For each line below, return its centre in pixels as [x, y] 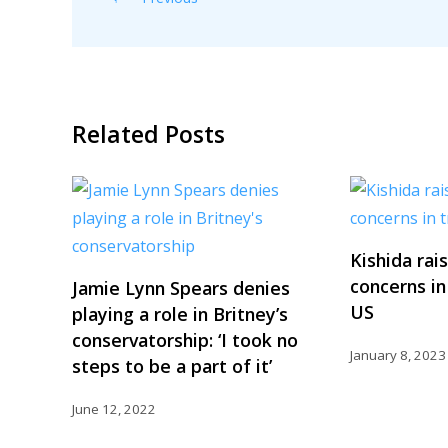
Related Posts [148, 133]
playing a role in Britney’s [180, 313]
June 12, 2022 [114, 408]
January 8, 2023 [398, 354]
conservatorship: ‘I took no [185, 339]
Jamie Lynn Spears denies [181, 287]
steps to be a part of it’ [172, 365]
